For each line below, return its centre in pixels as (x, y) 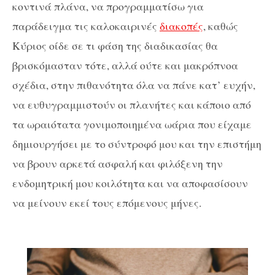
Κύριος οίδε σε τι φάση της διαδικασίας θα (115, 46)
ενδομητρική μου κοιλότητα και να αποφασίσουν (130, 183)
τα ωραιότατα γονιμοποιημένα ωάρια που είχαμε (132, 124)
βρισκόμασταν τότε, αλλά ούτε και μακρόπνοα (125, 65)
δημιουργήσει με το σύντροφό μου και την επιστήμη (137, 144)
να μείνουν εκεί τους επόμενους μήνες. (107, 203)
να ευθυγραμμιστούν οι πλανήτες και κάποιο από (132, 105)
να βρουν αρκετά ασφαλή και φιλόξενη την (118, 164)
